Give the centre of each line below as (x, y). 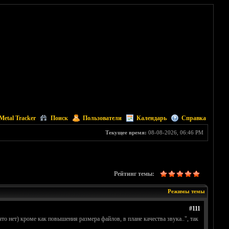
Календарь (151, 118)
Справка (193, 118)
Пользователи (102, 118)
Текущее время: (126, 132)
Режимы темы (186, 191)
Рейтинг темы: (134, 174)
